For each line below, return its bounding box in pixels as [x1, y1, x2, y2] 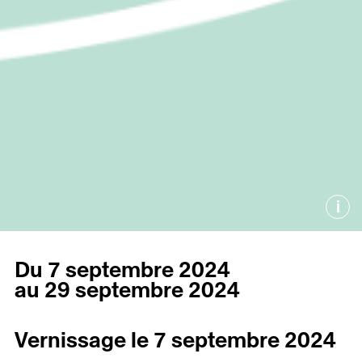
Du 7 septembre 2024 [15, 259, 230, 282]
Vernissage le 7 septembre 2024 [15, 330, 336, 352]
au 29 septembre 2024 [15, 280, 240, 302]
